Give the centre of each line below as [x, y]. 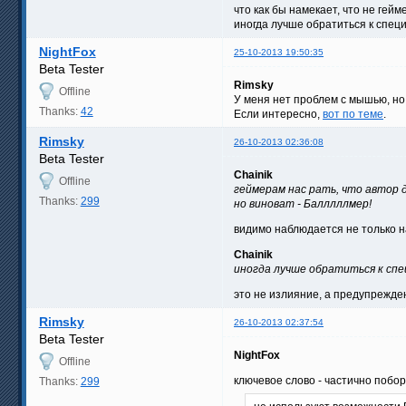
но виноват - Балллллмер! [303, 203]
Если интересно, [278, 114]
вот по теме [353, 114]
